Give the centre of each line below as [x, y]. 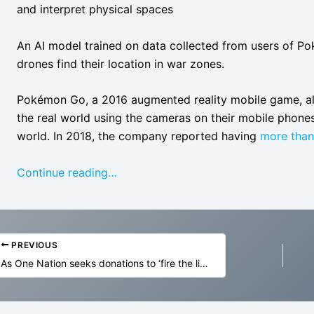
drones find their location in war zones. [121, 63]
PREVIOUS [33, 245]
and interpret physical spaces [95, 9]
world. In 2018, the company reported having [138, 136]
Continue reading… [67, 172]
